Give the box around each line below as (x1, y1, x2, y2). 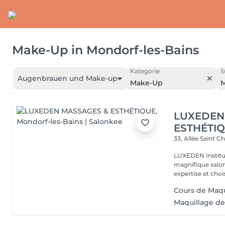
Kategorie (130, 67, 160, 75)
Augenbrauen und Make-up (18, 74, 118, 83)
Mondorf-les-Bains (86, 42, 199, 57)
